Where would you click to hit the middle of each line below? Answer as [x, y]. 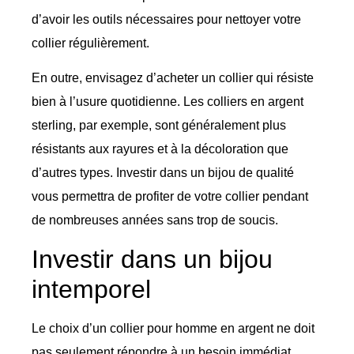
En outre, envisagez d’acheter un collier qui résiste [173, 78]
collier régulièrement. [90, 43]
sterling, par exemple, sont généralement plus [159, 126]
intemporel [91, 289]
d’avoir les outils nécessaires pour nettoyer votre [166, 19]
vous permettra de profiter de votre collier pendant [170, 197]
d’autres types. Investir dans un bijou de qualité [163, 173]
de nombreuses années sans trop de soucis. [155, 220]
